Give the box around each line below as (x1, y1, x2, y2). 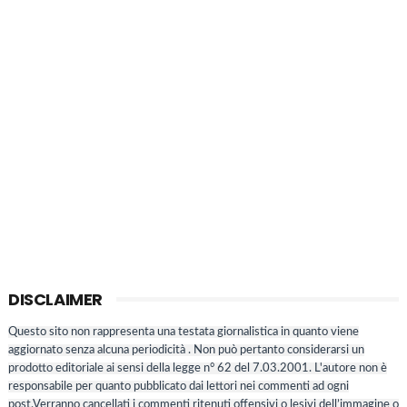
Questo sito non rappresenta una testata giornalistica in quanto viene (7, 326, 359, 339)
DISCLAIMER (7, 288, 103, 312)
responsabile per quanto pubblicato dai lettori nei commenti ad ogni (7, 381, 349, 393)
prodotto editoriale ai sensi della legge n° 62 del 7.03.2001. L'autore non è (7, 362, 387, 375)
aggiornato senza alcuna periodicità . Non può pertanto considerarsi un (7, 344, 364, 357)
